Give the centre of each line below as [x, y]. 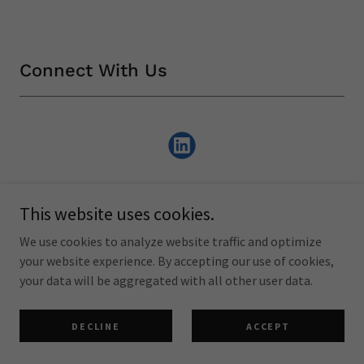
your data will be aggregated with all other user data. [166, 280]
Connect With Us [93, 70]
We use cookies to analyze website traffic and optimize [171, 241]
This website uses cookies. [117, 214]
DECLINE [96, 326]
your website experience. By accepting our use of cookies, [177, 261]
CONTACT [182, 307]
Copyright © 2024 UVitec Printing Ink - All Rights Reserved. [182, 268]
